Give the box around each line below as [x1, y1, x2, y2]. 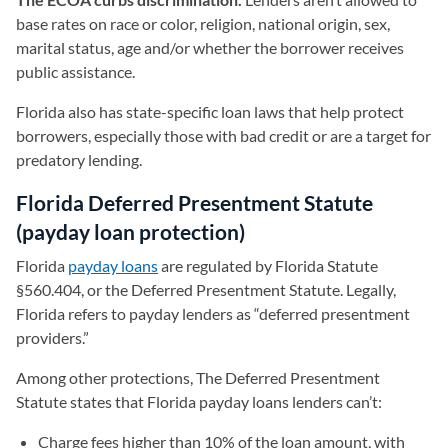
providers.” [16, 327, 92, 347]
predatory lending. [16, 149, 142, 169]
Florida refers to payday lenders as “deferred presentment [16, 303, 410, 323]
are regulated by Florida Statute [158, 255, 378, 275]
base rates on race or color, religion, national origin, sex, [16, 13, 390, 33]
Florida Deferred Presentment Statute [16, 189, 373, 215]
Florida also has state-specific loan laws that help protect [16, 101, 404, 121]
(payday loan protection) [16, 218, 245, 244]
